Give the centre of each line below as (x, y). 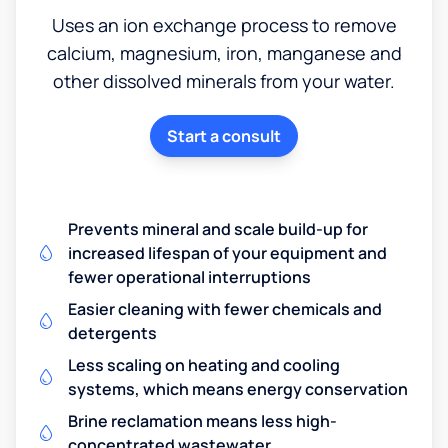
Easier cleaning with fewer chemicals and (225, 308)
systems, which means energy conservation (238, 388)
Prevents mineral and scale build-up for (218, 228)
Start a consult (224, 135)
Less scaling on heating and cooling (204, 364)
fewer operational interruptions (189, 276)
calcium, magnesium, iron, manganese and (224, 52)
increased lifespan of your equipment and (227, 252)
